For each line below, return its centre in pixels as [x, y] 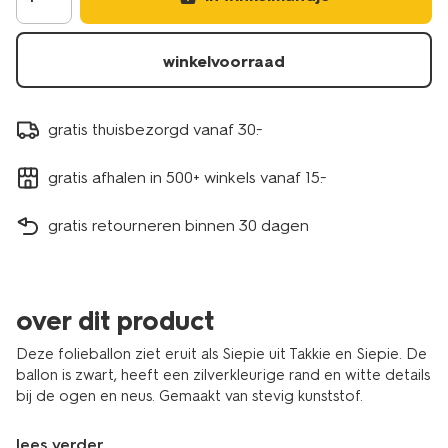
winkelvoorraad [224, 61]
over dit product [115, 321]
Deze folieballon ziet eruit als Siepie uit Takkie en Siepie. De [221, 354]
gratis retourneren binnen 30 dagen [178, 225]
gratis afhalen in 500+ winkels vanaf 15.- [187, 177]
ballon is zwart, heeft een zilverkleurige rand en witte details [223, 375]
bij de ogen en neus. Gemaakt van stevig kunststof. [189, 396]
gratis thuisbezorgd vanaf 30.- [155, 129]
